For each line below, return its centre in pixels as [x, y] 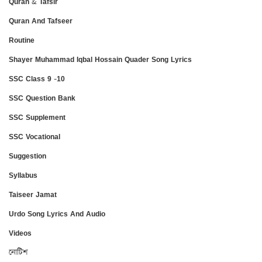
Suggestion [27, 156]
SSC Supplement [37, 117]
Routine [22, 40]
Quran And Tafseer [41, 20]
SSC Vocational [35, 136]
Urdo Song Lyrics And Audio [57, 213]
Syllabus [23, 175]
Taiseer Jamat [33, 194]
